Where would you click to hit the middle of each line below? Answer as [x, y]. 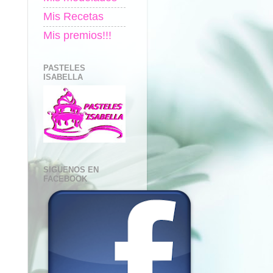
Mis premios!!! [77, 36]
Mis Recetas [73, 17]
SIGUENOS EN [71, 170]
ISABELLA [63, 77]
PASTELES [64, 68]
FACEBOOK [65, 179]
